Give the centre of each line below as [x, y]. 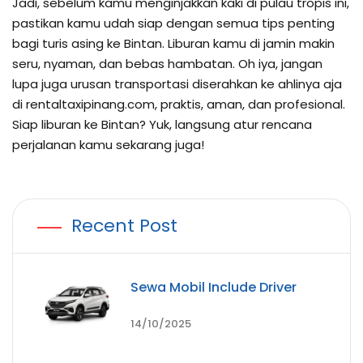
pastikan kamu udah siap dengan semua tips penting [173, 23]
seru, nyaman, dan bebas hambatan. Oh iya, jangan [167, 63]
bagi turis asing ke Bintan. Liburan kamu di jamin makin [173, 43]
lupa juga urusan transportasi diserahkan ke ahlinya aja [177, 83]
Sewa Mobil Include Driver [214, 287]
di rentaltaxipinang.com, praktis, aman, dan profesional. [179, 104]
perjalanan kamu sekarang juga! [108, 144]
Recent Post [124, 225]
